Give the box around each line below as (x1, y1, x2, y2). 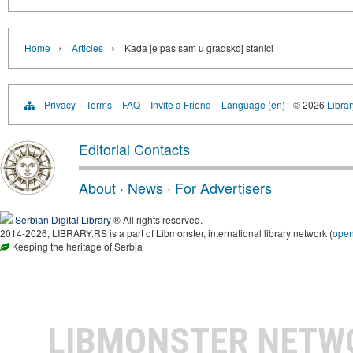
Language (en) (221, 97, 285, 111)
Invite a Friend (150, 97, 211, 111)
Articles (72, 40, 103, 54)
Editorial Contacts (79, 138, 190, 159)
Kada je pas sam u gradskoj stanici (124, 40, 273, 54)
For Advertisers (175, 176, 272, 198)
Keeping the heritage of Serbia (9, 239, 143, 253)
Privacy (44, 97, 76, 111)
